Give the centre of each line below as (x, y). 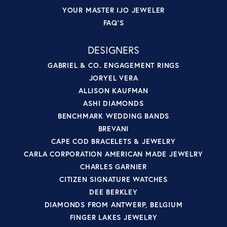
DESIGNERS (113, 50)
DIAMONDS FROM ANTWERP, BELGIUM (113, 204)
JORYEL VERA (113, 78)
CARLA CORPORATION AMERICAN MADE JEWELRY (113, 154)
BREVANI (113, 128)
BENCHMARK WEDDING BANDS (113, 116)
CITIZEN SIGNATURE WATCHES (113, 179)
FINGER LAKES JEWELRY (113, 217)
